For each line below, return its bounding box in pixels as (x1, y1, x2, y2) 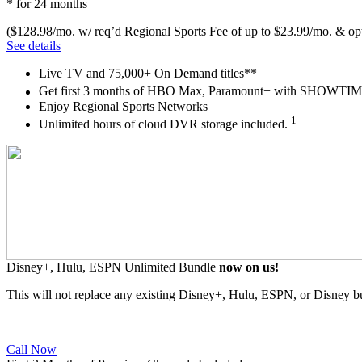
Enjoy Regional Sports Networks (39, 99, 208, 113)
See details (6, 39, 61, 53)
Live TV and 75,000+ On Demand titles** (39, 66, 257, 81)
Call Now (6, 343, 57, 357)
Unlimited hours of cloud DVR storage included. (39, 117, 291, 132)
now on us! (219, 260, 279, 275)
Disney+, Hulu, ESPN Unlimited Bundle (6, 260, 219, 275)
